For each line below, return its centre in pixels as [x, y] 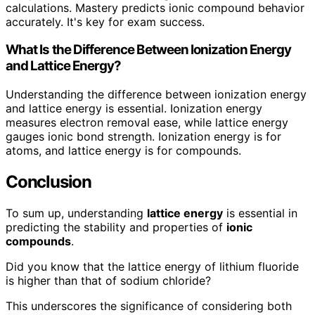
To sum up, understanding [76, 213]
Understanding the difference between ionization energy [156, 95]
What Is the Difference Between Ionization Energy [149, 50]
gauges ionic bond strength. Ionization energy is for [143, 137]
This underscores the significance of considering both [149, 306]
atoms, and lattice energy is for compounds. [123, 151]
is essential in [260, 213]
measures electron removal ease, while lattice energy [147, 123]
